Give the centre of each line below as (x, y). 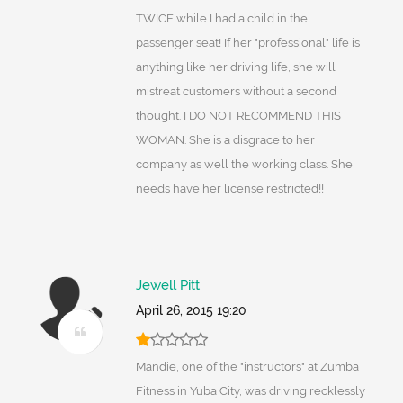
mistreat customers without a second (236, 92)
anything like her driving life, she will (235, 67)
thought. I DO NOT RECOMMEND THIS (238, 116)
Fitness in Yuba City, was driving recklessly (250, 391)
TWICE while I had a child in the (221, 19)
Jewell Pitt (167, 286)
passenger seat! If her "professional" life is (247, 43)
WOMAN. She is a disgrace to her (225, 140)
